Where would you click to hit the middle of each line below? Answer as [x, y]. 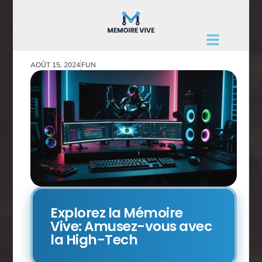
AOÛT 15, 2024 [56, 65]
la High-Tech [94, 240]
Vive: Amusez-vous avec [131, 227]
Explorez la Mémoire [117, 213]
